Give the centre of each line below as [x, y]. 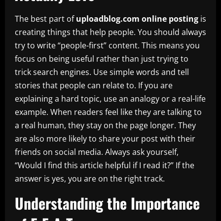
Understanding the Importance [107, 203]
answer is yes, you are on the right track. [90, 178]
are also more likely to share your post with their [105, 138]
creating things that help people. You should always [110, 32]
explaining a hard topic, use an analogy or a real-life [110, 98]
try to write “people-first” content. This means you [107, 45]
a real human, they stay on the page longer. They [105, 125]
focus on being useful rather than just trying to [102, 58]
